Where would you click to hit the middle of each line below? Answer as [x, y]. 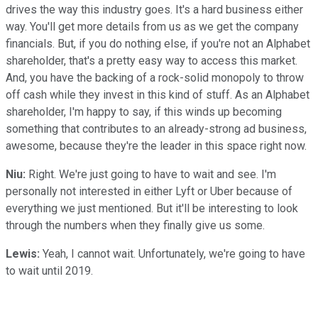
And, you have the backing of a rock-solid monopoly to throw [155, 77]
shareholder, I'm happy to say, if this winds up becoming [144, 111]
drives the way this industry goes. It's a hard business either [154, 9]
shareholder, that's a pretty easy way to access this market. [152, 60]
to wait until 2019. [49, 270]
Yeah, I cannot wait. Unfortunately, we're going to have [172, 253]
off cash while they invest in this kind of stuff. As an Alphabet [158, 94]
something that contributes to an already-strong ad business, [156, 128]
